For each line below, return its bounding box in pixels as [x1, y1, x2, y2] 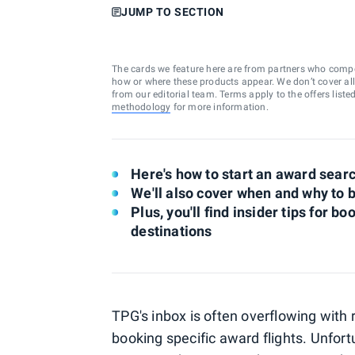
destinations [131, 223, 212, 239]
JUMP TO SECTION [121, 6, 224, 18]
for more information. [170, 101, 269, 113]
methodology [112, 101, 171, 113]
